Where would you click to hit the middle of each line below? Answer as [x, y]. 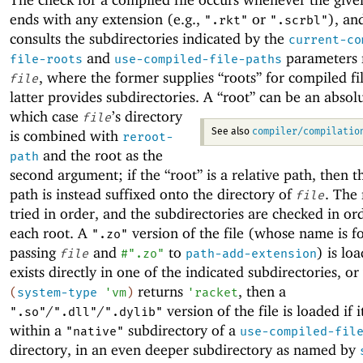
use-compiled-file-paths [198, 59]
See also [232, 132]
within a [38, 330]
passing [35, 252]
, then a [262, 291]
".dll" [75, 312]
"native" [95, 331]
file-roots [46, 59]
